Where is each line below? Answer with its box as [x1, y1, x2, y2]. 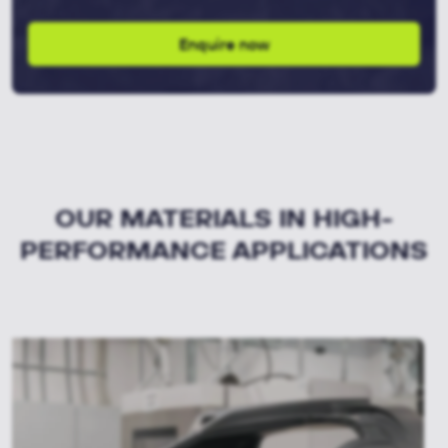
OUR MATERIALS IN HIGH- [55, 203, 393, 233]
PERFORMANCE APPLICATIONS [20, 235, 428, 265]
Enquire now [178, 34, 270, 54]
